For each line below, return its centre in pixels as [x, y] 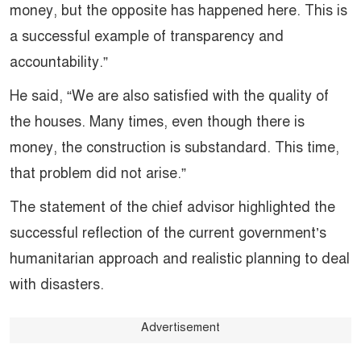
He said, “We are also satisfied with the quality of [169, 95]
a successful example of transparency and [147, 36]
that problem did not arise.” [98, 173]
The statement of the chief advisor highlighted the [172, 207]
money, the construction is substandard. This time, [174, 147]
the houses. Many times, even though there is [157, 121]
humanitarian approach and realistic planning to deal [180, 258]
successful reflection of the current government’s [168, 232]
